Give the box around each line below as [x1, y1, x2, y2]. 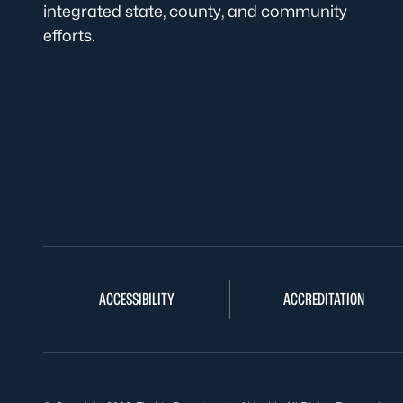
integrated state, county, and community [43, 2, 347, 21]
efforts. [43, 26, 95, 45]
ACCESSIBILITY [98, 290, 175, 309]
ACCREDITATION [282, 290, 364, 309]
